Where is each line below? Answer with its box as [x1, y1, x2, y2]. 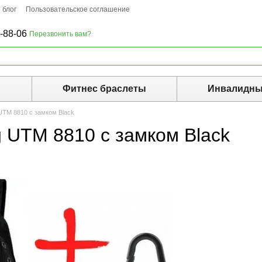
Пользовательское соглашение [26, 5, 130, 13]
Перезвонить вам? [29, 30, 92, 38]
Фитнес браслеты [62, 84, 146, 94]
